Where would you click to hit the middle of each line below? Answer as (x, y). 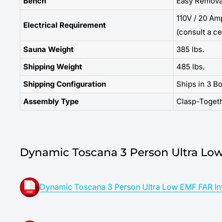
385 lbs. (190, 49)
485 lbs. (191, 66)
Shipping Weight (53, 66)
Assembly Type (51, 101)
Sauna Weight (49, 49)
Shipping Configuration (65, 84)
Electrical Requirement (65, 25)
